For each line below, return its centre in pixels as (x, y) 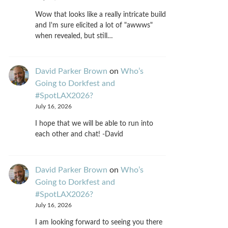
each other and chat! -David (79, 135)
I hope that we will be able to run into (94, 124)
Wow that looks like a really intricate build (100, 15)
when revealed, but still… (74, 36)
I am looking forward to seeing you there (98, 222)
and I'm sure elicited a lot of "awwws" (94, 25)
